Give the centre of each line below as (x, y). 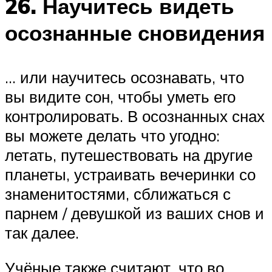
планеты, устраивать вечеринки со (130, 175)
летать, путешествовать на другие (129, 155)
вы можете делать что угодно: (112, 136)
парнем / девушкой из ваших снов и (134, 213)
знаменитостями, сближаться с (118, 194)
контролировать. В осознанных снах (135, 116)
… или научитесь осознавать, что (124, 77)
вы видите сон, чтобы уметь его (120, 97)
